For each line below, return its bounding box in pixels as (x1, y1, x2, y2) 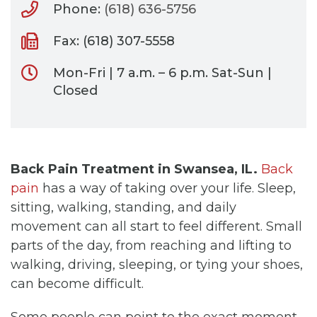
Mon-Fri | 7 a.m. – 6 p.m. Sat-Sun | (53, 64, 272, 81)
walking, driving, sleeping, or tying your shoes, (11, 256, 303, 272)
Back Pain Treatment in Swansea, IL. (11, 161, 258, 177)
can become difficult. (11, 275, 144, 292)
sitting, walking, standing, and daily (11, 199, 236, 215)
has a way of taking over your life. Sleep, (39, 180, 296, 196)
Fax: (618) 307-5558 (53, 33, 175, 49)
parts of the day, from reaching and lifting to (11, 237, 292, 253)
